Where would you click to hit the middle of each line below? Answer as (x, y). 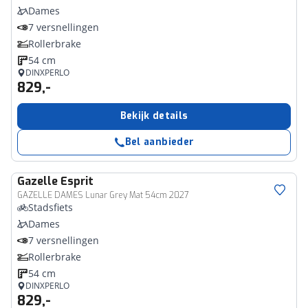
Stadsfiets (51, 207)
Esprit (77, 181)
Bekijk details (154, 116)
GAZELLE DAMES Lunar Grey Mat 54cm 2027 (103, 195)
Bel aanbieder (159, 142)
